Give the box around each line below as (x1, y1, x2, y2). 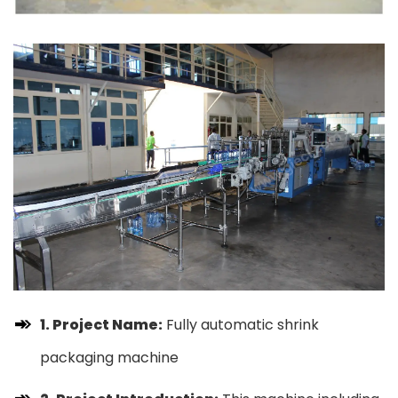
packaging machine (40, 347, 179, 369)
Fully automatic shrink (163, 314, 319, 336)
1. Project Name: (40, 314, 163, 336)
